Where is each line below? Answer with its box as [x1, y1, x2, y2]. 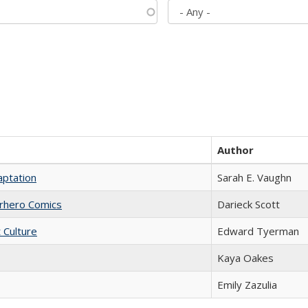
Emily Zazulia [217, 278, 277, 291]
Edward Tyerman [217, 224, 299, 238]
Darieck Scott [217, 197, 280, 211]
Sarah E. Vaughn [217, 170, 291, 184]
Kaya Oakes [217, 251, 274, 265]
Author [217, 143, 254, 157]
